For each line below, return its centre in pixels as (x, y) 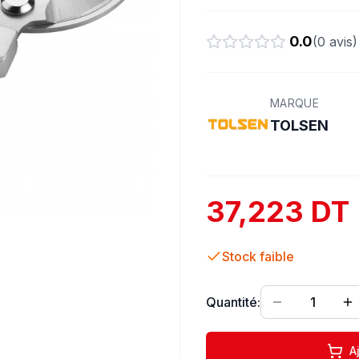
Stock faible (258, 256)
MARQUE (295, 103)
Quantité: (233, 302)
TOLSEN (299, 125)
